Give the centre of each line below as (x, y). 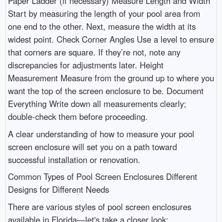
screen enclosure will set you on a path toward (92, 146)
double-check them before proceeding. (78, 117)
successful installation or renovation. (74, 159)
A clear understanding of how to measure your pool (101, 134)
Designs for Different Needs (58, 190)
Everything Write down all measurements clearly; (97, 104)
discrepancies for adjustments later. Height (85, 65)
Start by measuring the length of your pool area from (104, 14)
